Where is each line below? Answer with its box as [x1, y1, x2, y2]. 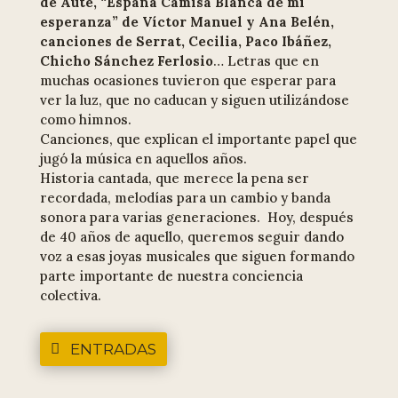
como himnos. [39, 111, 131, 129]
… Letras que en [212, 52, 319, 70]
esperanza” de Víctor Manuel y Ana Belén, [39, 13, 334, 31]
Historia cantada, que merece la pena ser [39, 170, 309, 187]
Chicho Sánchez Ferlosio [39, 52, 213, 70]
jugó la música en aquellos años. [39, 150, 247, 168]
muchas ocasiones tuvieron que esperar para [39, 72, 336, 90]
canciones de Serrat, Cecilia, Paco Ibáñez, [39, 33, 331, 51]
